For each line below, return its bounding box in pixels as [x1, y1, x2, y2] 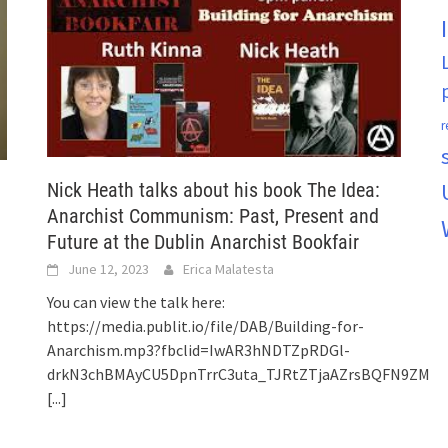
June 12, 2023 [68, 260, 150, 279]
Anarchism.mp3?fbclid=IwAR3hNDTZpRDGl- [47, 340, 351, 361]
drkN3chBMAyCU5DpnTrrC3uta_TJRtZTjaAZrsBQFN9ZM [47, 364, 431, 385]
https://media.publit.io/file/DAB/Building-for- [47, 316, 365, 337]
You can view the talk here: [47, 292, 226, 313]
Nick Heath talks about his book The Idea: [47, 178, 381, 203]
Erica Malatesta [183, 260, 275, 279]
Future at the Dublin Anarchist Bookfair [47, 230, 360, 255]
